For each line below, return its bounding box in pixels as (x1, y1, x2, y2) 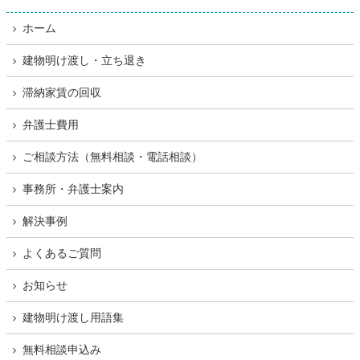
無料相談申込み (22, 343, 101, 357)
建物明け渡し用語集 (22, 311, 124, 325)
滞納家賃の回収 (22, 86, 101, 100)
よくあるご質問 (22, 247, 101, 260)
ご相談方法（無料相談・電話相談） (22, 150, 202, 164)
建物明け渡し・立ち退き (22, 54, 146, 67)
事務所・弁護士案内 (22, 182, 124, 196)
